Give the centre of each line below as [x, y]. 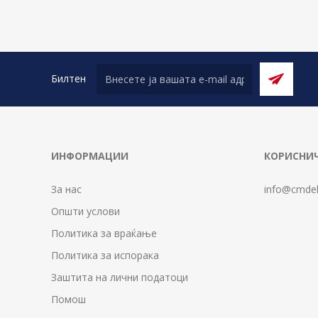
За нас [66, 189]
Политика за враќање [104, 233]
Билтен [68, 79]
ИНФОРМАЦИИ [90, 155]
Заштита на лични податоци [120, 277]
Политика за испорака [105, 255]
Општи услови [86, 211]
